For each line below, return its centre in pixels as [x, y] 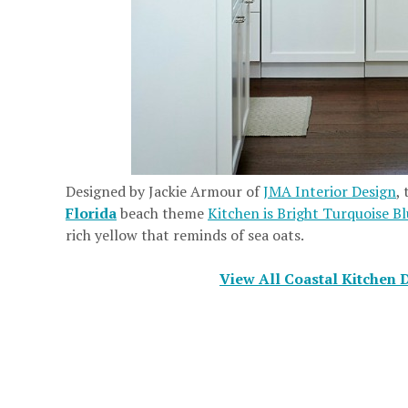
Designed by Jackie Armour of [164, 192]
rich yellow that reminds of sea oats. [185, 235]
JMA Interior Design [330, 192]
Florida [91, 214]
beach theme [162, 214]
